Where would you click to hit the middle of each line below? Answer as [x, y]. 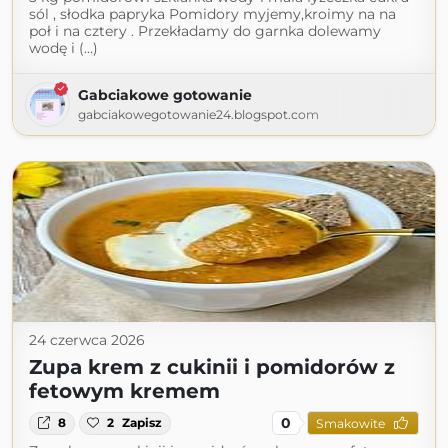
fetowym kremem [124, 391]
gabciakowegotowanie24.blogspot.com [198, 115]
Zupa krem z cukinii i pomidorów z [212, 367]
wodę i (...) [63, 48]
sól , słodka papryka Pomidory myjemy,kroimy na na [212, 14]
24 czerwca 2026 [87, 340]
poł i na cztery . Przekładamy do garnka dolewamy [205, 31]
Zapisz [142, 423]
